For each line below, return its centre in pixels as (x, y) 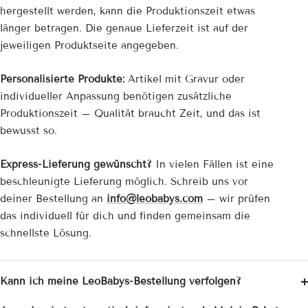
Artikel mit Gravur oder (185, 79)
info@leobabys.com (155, 199)
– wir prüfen (236, 199)
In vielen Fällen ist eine (213, 165)
